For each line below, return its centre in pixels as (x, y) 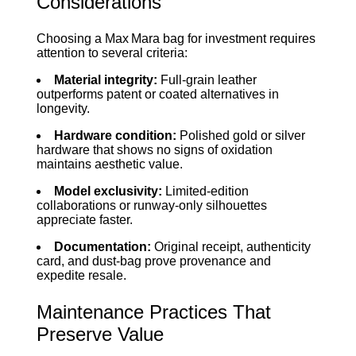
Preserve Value (100, 334)
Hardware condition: (115, 135)
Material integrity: (105, 79)
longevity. (63, 108)
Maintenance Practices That (153, 311)
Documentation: (102, 246)
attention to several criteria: (112, 52)
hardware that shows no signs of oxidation (154, 149)
